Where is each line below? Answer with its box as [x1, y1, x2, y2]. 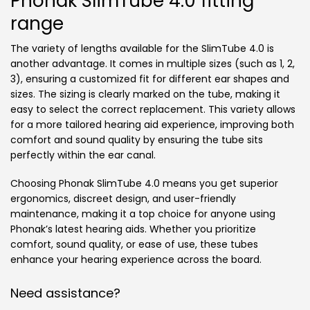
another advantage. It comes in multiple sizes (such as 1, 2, [10, 57, 295, 71]
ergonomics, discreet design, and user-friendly [10, 191, 236, 206]
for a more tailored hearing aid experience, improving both [10, 118, 294, 132]
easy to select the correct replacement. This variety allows [10, 102, 295, 117]
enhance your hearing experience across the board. [10, 252, 262, 266]
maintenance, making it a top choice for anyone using [10, 206, 275, 221]
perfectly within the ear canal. [10, 148, 156, 163]
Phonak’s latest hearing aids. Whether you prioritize [10, 221, 256, 236]
